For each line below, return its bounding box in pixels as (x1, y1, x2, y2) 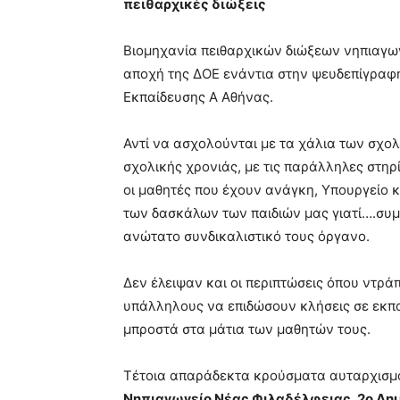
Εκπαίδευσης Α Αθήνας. (123, 88, 273, 106)
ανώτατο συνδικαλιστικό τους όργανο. (123, 228, 370, 246)
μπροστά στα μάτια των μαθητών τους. (123, 321, 371, 338)
